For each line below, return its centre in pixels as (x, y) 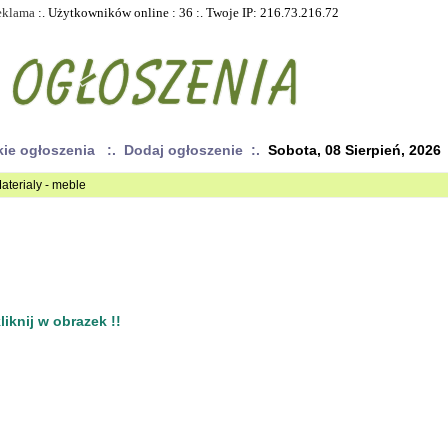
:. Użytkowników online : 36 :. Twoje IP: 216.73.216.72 (187, 12)
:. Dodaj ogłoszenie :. (184, 150)
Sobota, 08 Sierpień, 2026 (351, 150)
